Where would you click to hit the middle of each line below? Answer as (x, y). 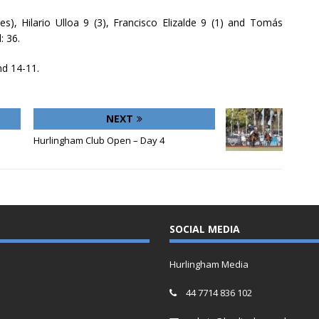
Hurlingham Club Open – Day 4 (99, 141)
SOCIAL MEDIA (204, 229)
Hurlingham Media (209, 265)
